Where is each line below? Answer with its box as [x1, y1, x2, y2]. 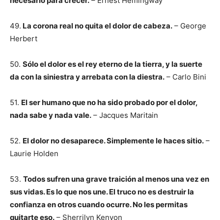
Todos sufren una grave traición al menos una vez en [23, 174, 209, 184]
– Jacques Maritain [91, 110, 158, 120]
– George [172, 21, 206, 30]
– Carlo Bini [165, 72, 206, 82]
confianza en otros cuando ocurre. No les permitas [10, 200, 188, 209]
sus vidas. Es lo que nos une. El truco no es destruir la [10, 187, 194, 196]
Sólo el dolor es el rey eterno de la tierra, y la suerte [23, 59, 202, 69]
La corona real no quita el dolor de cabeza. [21, 21, 172, 30]
